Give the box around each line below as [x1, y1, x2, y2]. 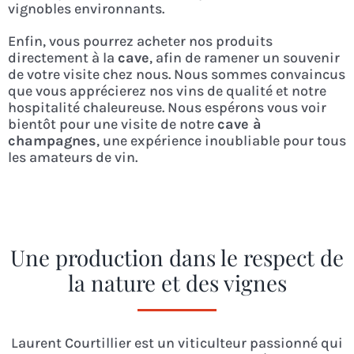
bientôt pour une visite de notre [7, 115, 217, 133]
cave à [217, 115, 262, 133]
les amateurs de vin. [7, 148, 137, 166]
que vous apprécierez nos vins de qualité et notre [7, 81, 326, 100]
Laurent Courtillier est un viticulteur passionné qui [11, 333, 343, 352]
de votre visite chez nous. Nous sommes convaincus [7, 65, 345, 83]
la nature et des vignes [67, 267, 287, 297]
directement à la [7, 48, 118, 66]
